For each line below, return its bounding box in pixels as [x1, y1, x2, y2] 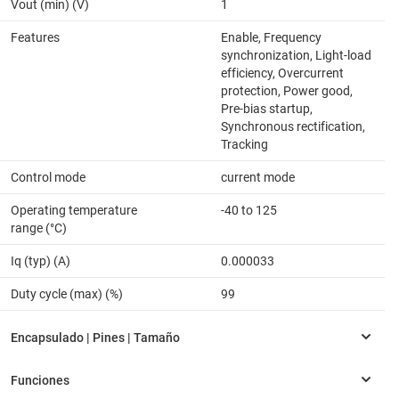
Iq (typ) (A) [11, 253, 70, 268]
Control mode [11, 169, 85, 184]
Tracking [221, 136, 268, 151]
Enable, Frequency [221, 29, 322, 45]
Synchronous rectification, [221, 118, 365, 134]
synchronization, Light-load [221, 47, 371, 62]
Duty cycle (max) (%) [11, 286, 123, 301]
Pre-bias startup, [221, 101, 313, 116]
